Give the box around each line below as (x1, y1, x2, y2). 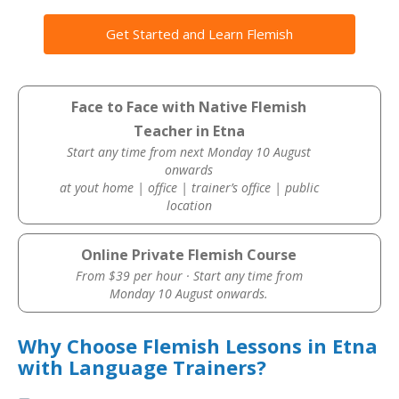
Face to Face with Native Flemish (71, 97, 307, 117)
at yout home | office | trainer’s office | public (59, 179, 319, 196)
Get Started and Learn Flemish (106, 25, 293, 43)
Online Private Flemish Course (81, 245, 297, 265)
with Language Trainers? (18, 354, 266, 380)
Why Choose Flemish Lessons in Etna (18, 332, 378, 359)
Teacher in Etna (133, 121, 245, 141)
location (166, 197, 212, 214)
